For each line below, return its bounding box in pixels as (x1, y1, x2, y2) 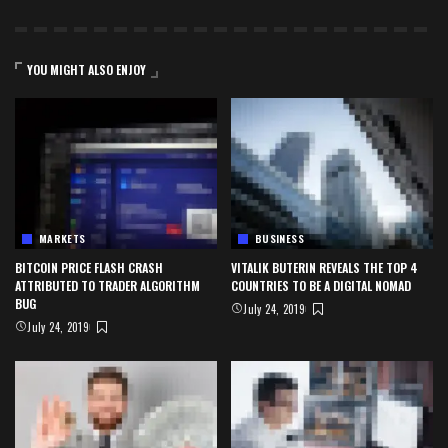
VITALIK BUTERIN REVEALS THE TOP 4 (231, 259, 418, 277)
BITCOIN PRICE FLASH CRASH (15, 259, 163, 277)
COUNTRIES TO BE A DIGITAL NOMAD (231, 277, 411, 295)
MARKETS (39, 231, 86, 247)
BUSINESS (255, 231, 304, 247)
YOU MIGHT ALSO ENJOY (27, 60, 146, 78)
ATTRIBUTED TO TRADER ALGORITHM (15, 277, 200, 295)
